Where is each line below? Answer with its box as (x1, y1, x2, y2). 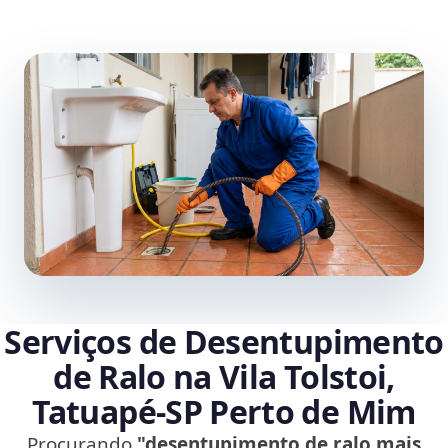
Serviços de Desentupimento (4, 320, 444, 364)
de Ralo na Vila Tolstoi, (53, 355, 395, 399)
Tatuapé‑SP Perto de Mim (32, 390, 416, 434)
